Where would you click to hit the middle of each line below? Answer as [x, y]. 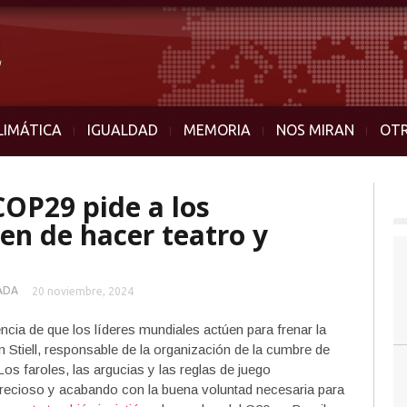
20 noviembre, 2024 [83, 291]
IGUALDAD [123, 130]
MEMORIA [217, 130]
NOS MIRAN [315, 130]
